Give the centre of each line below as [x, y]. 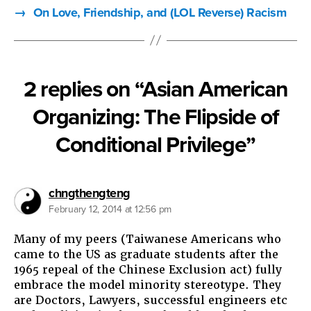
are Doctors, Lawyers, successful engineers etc [151, 300]
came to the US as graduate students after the [146, 254]
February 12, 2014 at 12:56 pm [110, 209]
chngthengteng [90, 193]
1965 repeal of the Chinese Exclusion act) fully [148, 269]
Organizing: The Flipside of [155, 117]
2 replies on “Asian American [155, 89]
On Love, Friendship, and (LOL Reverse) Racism [160, 12]
